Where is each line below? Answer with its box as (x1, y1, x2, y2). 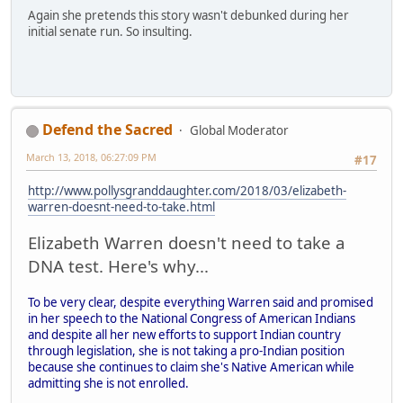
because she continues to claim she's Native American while (28, 359, 354, 376)
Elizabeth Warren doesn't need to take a (28, 231, 345, 255)
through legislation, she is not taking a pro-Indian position (28, 343, 345, 360)
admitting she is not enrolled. (28, 375, 189, 392)
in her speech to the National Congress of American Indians (28, 310, 355, 327)
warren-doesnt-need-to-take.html (28, 199, 215, 216)
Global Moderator (190, 122, 289, 139)
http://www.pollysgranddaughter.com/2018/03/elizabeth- (28, 183, 346, 200)
